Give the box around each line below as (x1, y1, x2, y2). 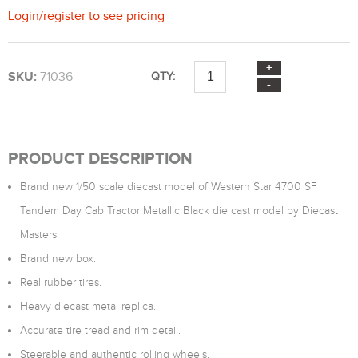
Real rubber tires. (20, 276, 101, 288)
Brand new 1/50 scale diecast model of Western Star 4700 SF (20, 181, 317, 193)
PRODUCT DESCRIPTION (8, 149, 193, 167)
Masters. (20, 229, 59, 241)
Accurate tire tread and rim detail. (20, 324, 181, 336)
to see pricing (86, 9, 165, 22)
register (43, 9, 86, 22)
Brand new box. (20, 253, 96, 265)
